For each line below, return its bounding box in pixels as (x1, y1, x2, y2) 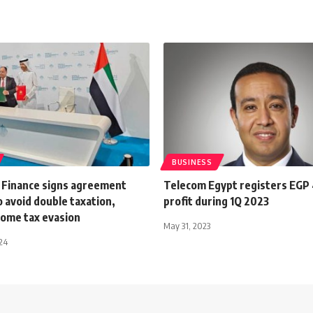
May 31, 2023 (163, 219, 210, 231)
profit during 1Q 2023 (163, 194, 269, 208)
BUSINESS (172, 157, 212, 166)
